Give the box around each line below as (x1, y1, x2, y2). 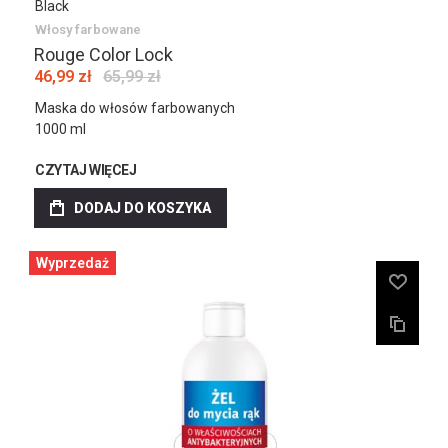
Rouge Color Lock (34, 44, 173, 65)
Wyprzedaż (36, 255, 109, 271)
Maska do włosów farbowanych (35, 100, 235, 116)
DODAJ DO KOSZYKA (74, 200, 211, 216)
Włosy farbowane (35, 22, 141, 37)
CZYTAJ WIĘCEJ (35, 162, 137, 178)
